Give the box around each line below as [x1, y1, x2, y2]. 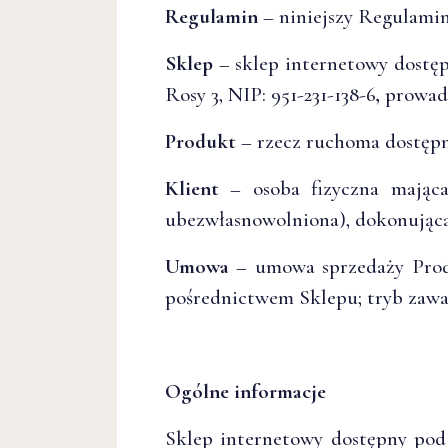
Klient [165, 176, 219, 201]
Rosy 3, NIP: [165, 82, 266, 107]
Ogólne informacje [165, 379, 326, 404]
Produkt [165, 129, 236, 154]
